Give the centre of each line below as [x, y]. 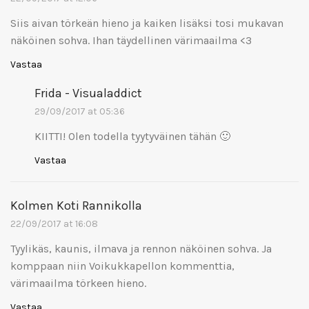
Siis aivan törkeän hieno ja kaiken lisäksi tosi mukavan [147, 23]
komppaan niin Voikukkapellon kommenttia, [122, 266]
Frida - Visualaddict [88, 93]
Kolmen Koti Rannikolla [76, 205]
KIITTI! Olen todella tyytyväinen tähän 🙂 [132, 136]
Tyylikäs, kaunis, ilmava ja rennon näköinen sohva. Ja [141, 248]
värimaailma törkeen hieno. [78, 283]
